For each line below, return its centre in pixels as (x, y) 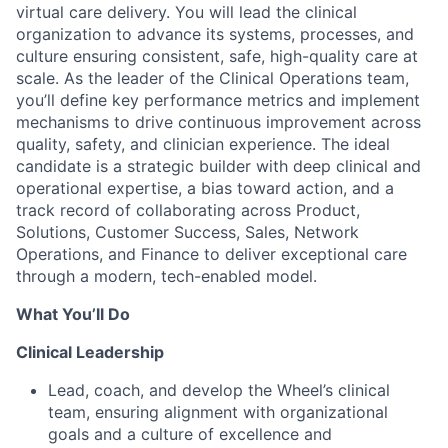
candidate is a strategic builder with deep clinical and (218, 166)
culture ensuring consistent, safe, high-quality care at (217, 56)
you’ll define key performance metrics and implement (218, 100)
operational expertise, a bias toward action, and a (205, 188)
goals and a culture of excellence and (190, 434)
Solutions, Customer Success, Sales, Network (187, 232)
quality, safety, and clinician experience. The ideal (203, 144)
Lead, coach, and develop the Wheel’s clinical (219, 390)
